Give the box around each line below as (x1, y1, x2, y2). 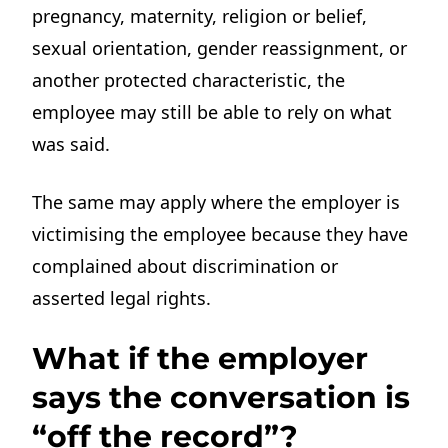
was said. (32, 132, 111, 157)
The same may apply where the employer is (32, 189, 401, 214)
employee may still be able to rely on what (32, 100, 393, 125)
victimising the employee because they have (32, 221, 409, 246)
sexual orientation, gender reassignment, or (32, 36, 408, 61)
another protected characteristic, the (32, 68, 346, 93)
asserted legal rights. (32, 285, 212, 310)
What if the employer (32, 339, 369, 377)
